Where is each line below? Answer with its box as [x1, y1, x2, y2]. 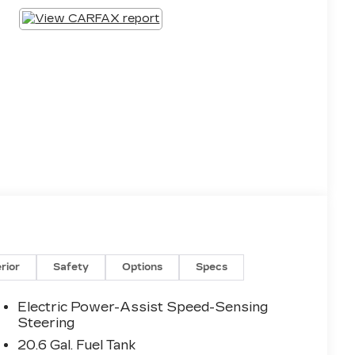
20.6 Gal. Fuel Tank [17, 338, 136, 353]
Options [122, 261, 163, 273]
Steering [17, 315, 75, 331]
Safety [53, 261, 90, 273]
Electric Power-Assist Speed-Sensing [17, 300, 269, 315]
